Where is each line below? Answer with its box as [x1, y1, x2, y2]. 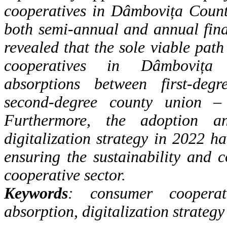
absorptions [4, 74, 94, 93]
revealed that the [4, 38, 120, 56]
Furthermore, [4, 111, 106, 129]
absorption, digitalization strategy [4, 202, 224, 220]
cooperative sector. [4, 166, 126, 184]
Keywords [4, 184, 68, 202]
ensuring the [4, 147, 93, 166]
